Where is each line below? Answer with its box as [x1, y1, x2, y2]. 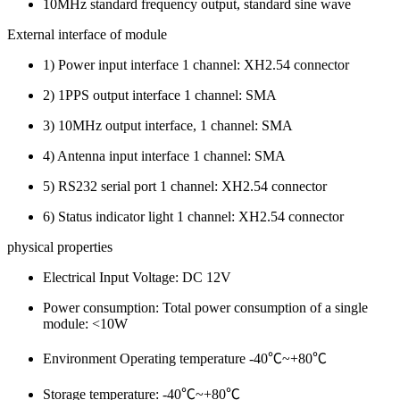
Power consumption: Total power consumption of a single [43, 299, 368, 315]
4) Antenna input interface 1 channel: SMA [43, 147, 286, 163]
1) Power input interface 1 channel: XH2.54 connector [43, 56, 349, 72]
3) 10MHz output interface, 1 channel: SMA [43, 117, 293, 133]
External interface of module [7, 26, 167, 42]
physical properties [7, 238, 112, 254]
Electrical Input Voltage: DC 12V [43, 269, 231, 285]
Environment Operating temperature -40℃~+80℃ [43, 350, 327, 366]
